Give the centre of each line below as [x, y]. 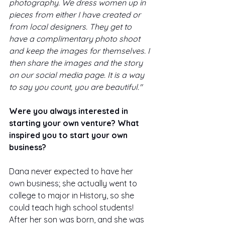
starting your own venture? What [75, 123]
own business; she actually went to [74, 183]
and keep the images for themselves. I [80, 50]
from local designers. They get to [71, 26]
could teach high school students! [72, 207]
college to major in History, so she [73, 195]
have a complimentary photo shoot [76, 38]
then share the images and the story [77, 63]
